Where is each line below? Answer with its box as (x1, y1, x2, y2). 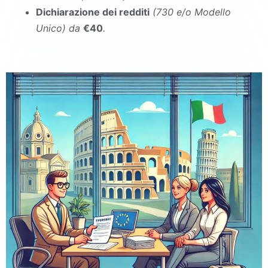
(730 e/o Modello (153, 6, 231, 18)
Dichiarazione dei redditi (36, 6, 150, 18)
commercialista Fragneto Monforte (6, 50, 118, 59)
